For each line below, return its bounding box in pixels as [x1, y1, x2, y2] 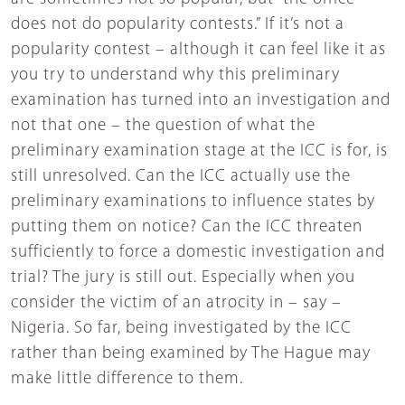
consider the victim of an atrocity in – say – [11, 294, 342, 312]
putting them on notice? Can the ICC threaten [11, 218, 363, 236]
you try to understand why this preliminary [11, 66, 340, 84]
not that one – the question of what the [11, 117, 316, 135]
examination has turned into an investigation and [11, 91, 391, 109]
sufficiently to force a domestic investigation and [11, 243, 385, 261]
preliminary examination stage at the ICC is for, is [11, 142, 388, 160]
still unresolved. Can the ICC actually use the [11, 167, 351, 185]
